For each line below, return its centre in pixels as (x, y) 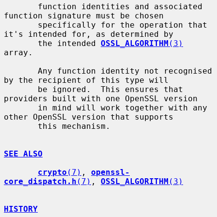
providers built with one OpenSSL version (101, 98)
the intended (69, 43)
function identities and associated (21, 6)
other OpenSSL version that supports (89, 117)
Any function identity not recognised (21, 71)
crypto (52, 172)
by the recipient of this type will (86, 80)
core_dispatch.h (40, 181)
